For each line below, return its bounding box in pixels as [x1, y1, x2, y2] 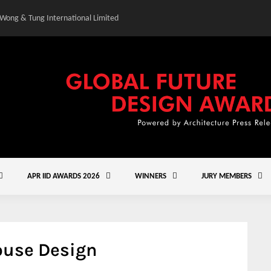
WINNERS [135, 172, 166, 180]
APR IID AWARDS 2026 [27, 172, 100, 180]
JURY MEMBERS [201, 172, 252, 180]
